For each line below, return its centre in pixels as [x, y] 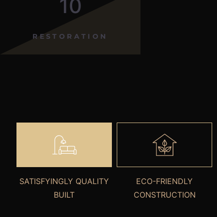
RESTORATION [70, 36]
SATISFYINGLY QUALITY [64, 181]
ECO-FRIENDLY [164, 181]
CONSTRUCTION [164, 194]
